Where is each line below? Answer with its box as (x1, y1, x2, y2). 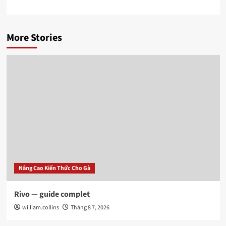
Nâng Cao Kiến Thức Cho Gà (18, 163, 90, 173)
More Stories (6, 30, 62, 45)
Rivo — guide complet (14, 188, 90, 200)
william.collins (22, 203, 59, 212)
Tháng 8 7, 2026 (70, 203, 109, 212)
